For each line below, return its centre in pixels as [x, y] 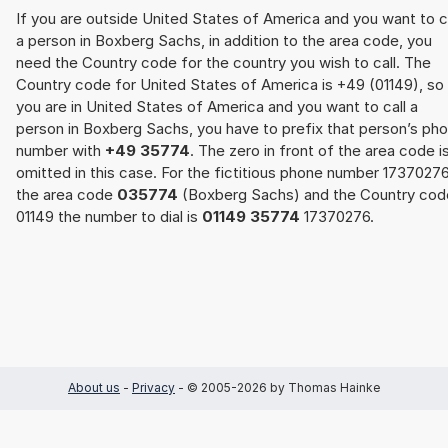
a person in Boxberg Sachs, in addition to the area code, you [224, 41]
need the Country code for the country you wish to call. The [223, 63]
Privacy [153, 388]
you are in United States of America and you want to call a [217, 107]
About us [94, 388]
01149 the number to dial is [109, 217]
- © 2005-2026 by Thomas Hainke [277, 388]
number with [60, 151]
